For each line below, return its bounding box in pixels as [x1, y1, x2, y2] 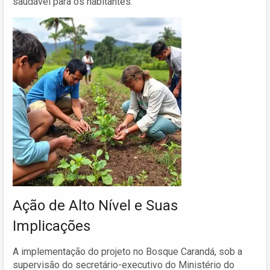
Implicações [13, 217, 90, 234]
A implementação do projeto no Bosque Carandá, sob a [13, 245, 242, 257]
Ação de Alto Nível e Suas [13, 196, 178, 214]
